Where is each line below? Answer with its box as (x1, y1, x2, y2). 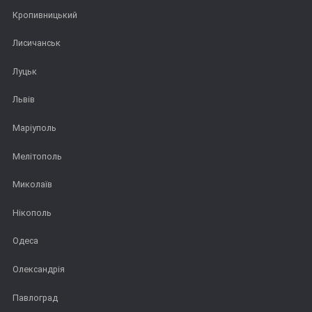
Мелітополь (13, 150, 62, 162)
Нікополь (13, 207, 52, 218)
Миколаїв (13, 179, 52, 190)
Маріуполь (13, 123, 56, 134)
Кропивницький (13, 9, 77, 20)
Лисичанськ (13, 38, 61, 49)
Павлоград (13, 292, 58, 303)
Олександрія (13, 264, 65, 275)
